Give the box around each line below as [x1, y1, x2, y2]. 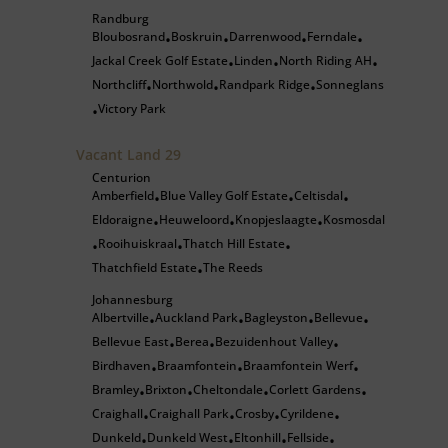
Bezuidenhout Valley [215, 333, 333, 350]
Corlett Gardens [269, 381, 361, 398]
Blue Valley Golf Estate [160, 187, 288, 204]
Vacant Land [76, 145, 165, 164]
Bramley [92, 381, 139, 398]
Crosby [235, 405, 274, 422]
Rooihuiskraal [98, 235, 177, 252]
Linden [234, 52, 273, 69]
